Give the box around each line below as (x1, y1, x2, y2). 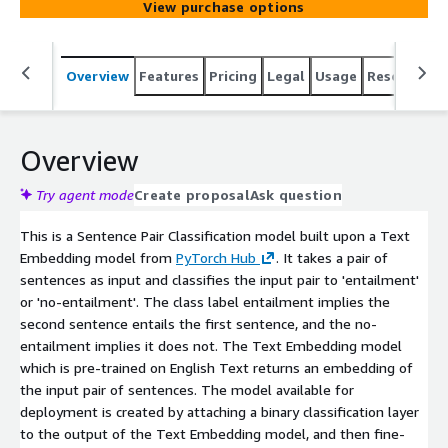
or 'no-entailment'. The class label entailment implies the (20, 292, 390, 310)
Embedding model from (20, 248, 176, 266)
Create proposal (134, 185, 250, 203)
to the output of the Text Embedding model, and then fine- (20, 424, 405, 442)
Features (139, 66, 199, 84)
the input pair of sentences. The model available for (20, 380, 354, 398)
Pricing (209, 66, 257, 84)
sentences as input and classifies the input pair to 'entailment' (20, 270, 419, 288)
